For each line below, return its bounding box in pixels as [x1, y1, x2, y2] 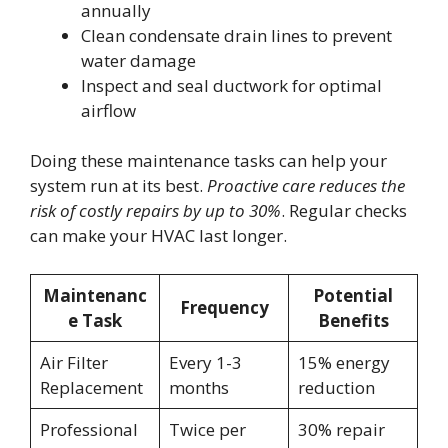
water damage [81, 48, 196, 72]
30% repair [297, 417, 385, 441]
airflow [81, 98, 136, 122]
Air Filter [39, 350, 108, 374]
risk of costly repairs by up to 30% [30, 199, 281, 223]
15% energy [297, 350, 390, 374]
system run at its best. [30, 174, 207, 198]
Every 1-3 [168, 350, 242, 374]
